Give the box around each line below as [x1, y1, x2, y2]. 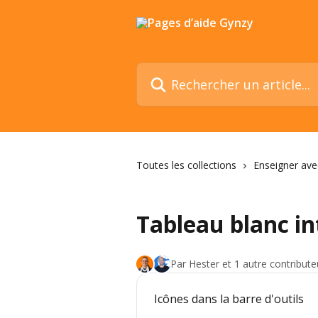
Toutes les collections [136, 158, 236, 172]
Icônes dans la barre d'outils [154, 291, 304, 307]
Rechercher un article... [136, 62, 255, 78]
